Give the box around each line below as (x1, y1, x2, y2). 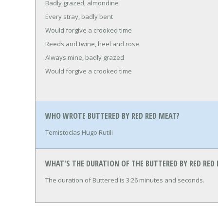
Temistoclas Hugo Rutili (45, 127, 113, 137)
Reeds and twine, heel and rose (45, 39, 139, 48)
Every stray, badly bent (45, 12, 113, 21)
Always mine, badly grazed (45, 53, 124, 62)
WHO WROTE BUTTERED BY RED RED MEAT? (45, 110, 180, 122)
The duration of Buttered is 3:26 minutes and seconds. (45, 175, 204, 184)
